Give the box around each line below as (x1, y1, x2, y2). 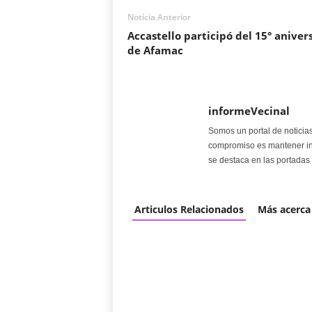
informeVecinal (208, 104, 290, 118)
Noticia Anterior (127, 11, 191, 23)
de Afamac (127, 43, 183, 57)
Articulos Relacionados (134, 203, 244, 216)
